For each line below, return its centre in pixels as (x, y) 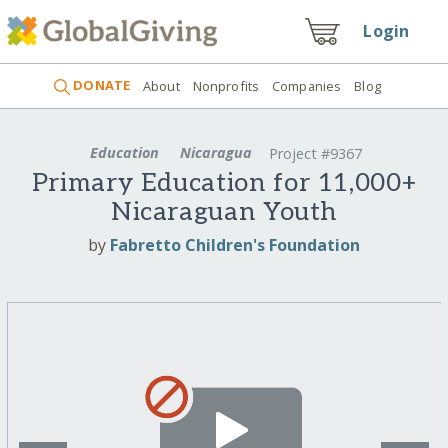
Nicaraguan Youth (224, 213)
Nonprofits (226, 85)
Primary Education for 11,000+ (224, 184)
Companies (307, 85)
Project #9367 (315, 154)
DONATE (100, 85)
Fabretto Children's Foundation (235, 244)
